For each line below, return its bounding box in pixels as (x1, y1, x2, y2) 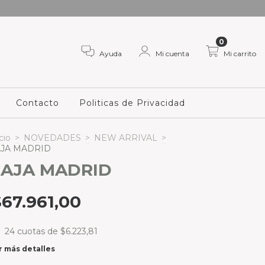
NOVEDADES (24, 132, 81, 143)
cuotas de (17, 226, 60, 237)
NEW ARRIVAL (94, 132, 157, 143)
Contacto (15, 98, 59, 108)
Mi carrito (224, 49, 256, 58)
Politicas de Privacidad (79, 98, 185, 108)
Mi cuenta (155, 49, 189, 58)
